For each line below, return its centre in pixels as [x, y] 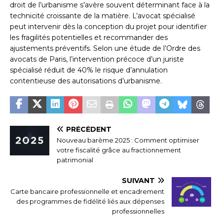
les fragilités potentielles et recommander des [89, 38]
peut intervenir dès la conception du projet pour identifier [108, 27]
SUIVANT [138, 181]
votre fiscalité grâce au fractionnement [119, 150]
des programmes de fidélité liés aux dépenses [90, 202]
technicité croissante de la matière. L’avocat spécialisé [103, 16]
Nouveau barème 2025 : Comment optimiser [128, 140]
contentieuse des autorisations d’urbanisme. [86, 81]
